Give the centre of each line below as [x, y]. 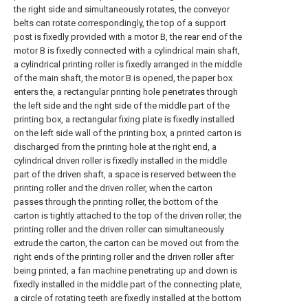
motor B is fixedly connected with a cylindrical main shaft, [127, 51]
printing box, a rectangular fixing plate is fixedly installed [124, 119]
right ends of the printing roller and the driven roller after [124, 257]
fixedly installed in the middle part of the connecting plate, [128, 284]
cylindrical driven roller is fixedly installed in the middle [120, 161]
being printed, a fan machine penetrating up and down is [125, 271]
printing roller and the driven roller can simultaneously [119, 229]
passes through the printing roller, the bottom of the [116, 202]
